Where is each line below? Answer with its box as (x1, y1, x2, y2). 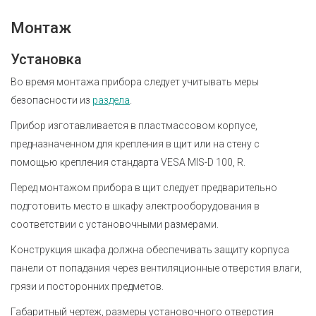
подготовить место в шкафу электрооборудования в (11, 200, 260, 212)
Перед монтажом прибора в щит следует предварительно (11, 182, 277, 193)
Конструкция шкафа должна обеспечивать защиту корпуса (11, 244, 289, 255)
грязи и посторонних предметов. (11, 281, 164, 292)
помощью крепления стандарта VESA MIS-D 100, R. (11, 157, 245, 168)
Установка (11, 51, 82, 68)
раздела (92, 95, 130, 106)
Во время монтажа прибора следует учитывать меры (11, 76, 259, 87)
